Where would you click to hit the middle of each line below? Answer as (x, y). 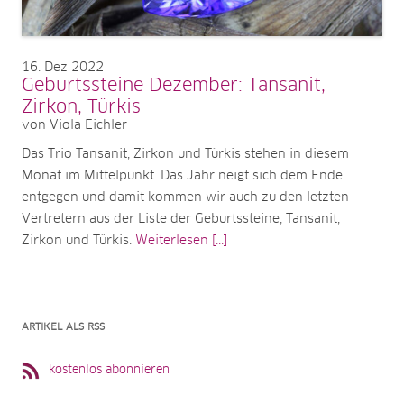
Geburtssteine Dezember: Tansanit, (174, 85)
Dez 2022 (74, 67)
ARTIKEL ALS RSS (63, 326)
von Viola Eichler (74, 125)
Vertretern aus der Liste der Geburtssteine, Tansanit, (181, 219)
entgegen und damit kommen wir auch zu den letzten (185, 197)
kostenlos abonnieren (109, 370)
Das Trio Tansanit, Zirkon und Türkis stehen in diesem (185, 154)
